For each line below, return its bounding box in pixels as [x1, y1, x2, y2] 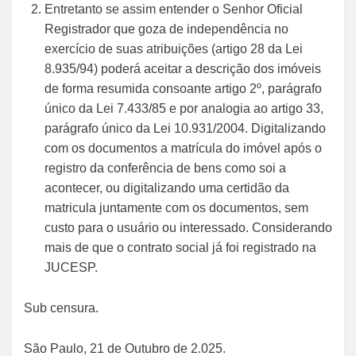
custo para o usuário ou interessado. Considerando [44, 221, 332, 234]
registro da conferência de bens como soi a [44, 161, 286, 175]
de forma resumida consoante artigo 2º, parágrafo [44, 82, 322, 95]
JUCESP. [44, 261, 98, 274]
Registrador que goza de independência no [44, 22, 288, 36]
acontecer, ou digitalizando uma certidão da [44, 181, 289, 195]
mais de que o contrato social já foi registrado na [44, 241, 316, 254]
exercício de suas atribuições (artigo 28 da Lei [44, 42, 303, 56]
